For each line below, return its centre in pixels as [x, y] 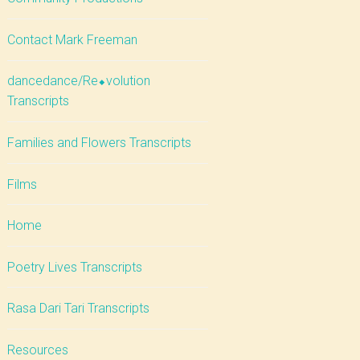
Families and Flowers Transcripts [99, 142]
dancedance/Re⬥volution [78, 81]
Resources [37, 350]
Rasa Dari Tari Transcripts [78, 309]
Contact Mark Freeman [72, 39]
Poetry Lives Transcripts [74, 267]
